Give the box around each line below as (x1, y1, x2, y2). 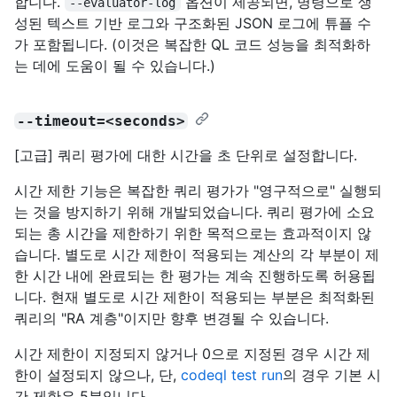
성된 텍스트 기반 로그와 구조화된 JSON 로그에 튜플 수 (14, 13, 371, 32)
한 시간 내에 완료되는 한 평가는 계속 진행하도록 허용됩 (14, 266, 376, 284)
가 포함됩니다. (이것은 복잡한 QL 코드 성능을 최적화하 (14, 35, 370, 53)
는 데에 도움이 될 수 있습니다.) (14, 56, 215, 74)
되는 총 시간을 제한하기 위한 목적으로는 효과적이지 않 (14, 223, 371, 242)
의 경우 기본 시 (283, 365, 381, 384)
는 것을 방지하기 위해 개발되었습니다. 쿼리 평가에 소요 (14, 202, 375, 221)
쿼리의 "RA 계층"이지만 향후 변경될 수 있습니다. (14, 308, 329, 327)
